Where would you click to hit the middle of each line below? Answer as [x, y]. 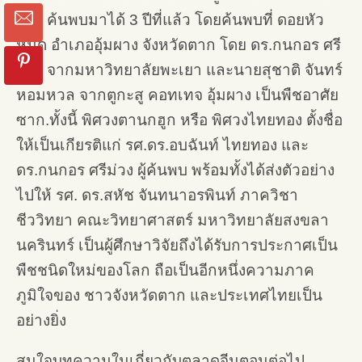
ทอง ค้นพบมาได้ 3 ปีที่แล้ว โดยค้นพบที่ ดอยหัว [170, 20]
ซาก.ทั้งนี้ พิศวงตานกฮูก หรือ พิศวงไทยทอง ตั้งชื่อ [179, 120]
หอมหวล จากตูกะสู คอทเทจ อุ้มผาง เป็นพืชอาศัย [177, 95]
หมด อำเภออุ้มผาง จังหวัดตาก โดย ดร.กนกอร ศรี [179, 45]
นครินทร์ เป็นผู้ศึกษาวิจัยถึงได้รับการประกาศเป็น [177, 245]
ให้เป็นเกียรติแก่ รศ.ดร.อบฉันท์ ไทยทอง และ [162, 145]
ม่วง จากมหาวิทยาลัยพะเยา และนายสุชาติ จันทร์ [179, 70]
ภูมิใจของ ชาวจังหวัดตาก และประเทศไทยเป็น [169, 295]
